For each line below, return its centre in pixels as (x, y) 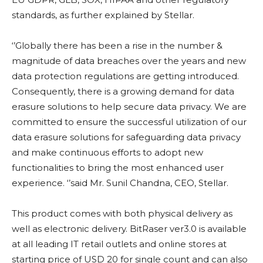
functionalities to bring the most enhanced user (118, 168)
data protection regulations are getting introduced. (125, 76)
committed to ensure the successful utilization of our (129, 122)
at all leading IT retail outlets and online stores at (119, 244)
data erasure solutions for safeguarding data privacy (126, 137)
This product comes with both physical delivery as (122, 214)
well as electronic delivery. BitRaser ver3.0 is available (129, 229)
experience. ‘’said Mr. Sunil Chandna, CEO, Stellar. (120, 183)
